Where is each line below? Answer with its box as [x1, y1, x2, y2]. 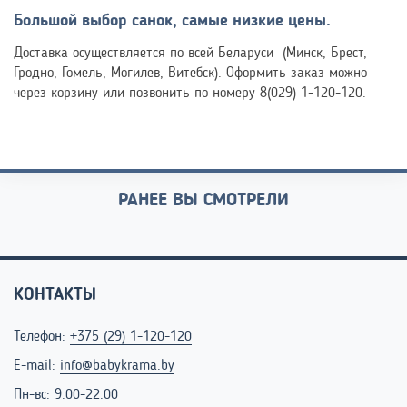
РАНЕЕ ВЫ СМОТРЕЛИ [118, 191, 289, 210]
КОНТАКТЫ [14, 286, 96, 304]
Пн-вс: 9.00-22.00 [14, 387, 118, 402]
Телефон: [14, 329, 70, 344]
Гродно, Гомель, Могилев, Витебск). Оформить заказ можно [14, 65, 367, 81]
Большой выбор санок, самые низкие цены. [14, 12, 331, 29]
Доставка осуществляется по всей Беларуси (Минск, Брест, [14, 45, 367, 61]
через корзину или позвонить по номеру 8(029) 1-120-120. [14, 85, 366, 101]
